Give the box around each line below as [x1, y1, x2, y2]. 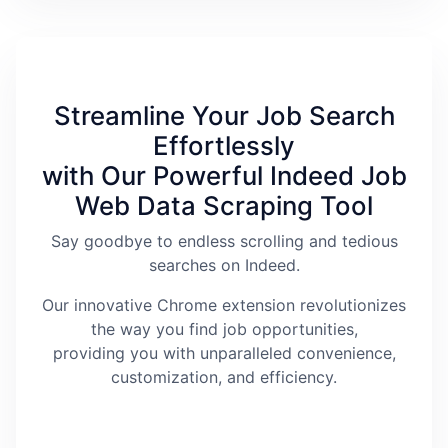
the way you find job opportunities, [90, 319, 358, 340]
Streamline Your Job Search [53, 100, 395, 132]
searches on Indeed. [148, 255, 300, 276]
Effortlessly [153, 130, 295, 162]
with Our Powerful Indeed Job [41, 160, 407, 192]
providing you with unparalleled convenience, [52, 343, 396, 364]
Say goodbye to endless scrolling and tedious [50, 231, 398, 252]
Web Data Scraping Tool [75, 190, 373, 222]
